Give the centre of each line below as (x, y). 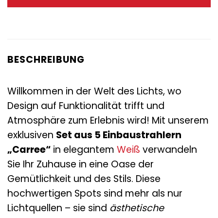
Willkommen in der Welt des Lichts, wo (94, 91)
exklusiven (32, 135)
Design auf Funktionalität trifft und (86, 106)
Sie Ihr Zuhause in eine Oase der (81, 164)
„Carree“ (29, 149)
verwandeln (169, 149)
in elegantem (84, 149)
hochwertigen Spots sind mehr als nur (95, 193)
